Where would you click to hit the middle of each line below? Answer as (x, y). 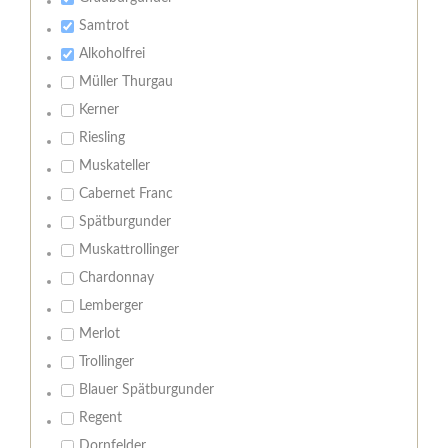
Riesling (102, 138)
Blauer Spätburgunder (146, 390)
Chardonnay (116, 278)
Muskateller (114, 166)
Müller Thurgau (126, 82)
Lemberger (111, 306)
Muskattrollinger (129, 250)
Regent (100, 418)
